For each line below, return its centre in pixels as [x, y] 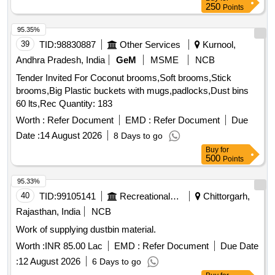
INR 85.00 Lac [74, 246]
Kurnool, [218, 45]
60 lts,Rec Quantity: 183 [86, 104]
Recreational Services [175, 196]
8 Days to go [138, 136]
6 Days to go [117, 262]
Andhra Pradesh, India [60, 60]
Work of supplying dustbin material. [86, 230]
